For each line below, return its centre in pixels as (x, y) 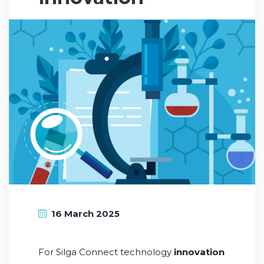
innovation (199, 252)
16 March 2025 (85, 213)
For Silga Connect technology (106, 252)
